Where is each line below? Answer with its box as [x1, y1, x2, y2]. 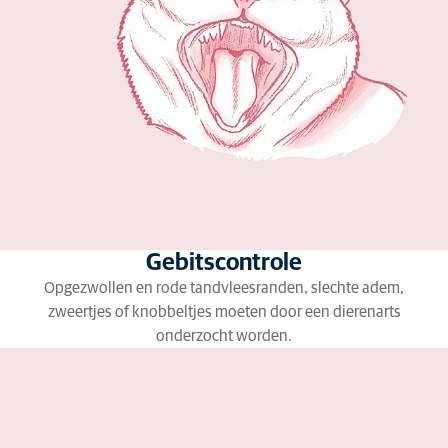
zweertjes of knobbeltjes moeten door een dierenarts [47, 304, 401, 320]
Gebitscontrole [146, 251, 302, 275]
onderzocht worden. [156, 328, 292, 344]
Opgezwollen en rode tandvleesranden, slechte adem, [44, 280, 404, 296]
